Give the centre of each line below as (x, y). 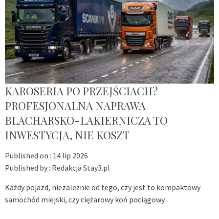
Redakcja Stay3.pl (81, 168)
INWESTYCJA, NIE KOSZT (67, 135)
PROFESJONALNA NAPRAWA (75, 106)
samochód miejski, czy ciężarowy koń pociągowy (85, 200)
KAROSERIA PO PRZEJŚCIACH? (81, 91)
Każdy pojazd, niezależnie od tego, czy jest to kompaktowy (103, 187)
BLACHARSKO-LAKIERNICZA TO (86, 120)
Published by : (28, 168)
